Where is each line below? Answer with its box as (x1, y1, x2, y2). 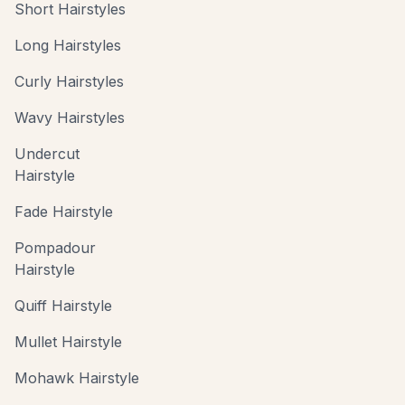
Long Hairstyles (14, 36, 121, 54)
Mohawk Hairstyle (14, 369, 139, 387)
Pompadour (14, 239, 96, 257)
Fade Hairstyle (14, 202, 113, 221)
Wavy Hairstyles (14, 108, 125, 127)
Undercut (14, 145, 80, 163)
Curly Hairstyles (14, 72, 124, 90)
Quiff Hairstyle (14, 297, 112, 315)
